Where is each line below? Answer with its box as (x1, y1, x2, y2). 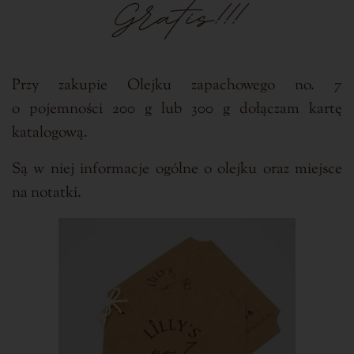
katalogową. (12, 122, 88, 144)
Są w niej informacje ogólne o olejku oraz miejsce (12, 158, 342, 180)
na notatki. (12, 182, 81, 204)
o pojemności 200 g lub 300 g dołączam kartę (12, 98, 342, 120)
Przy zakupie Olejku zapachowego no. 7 (12, 74, 342, 96)
